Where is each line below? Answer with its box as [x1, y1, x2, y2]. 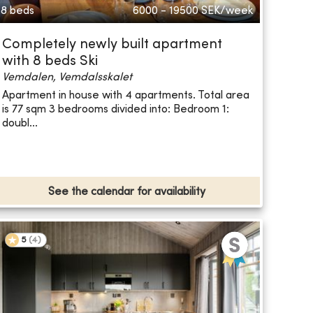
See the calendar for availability [48, 187, 205, 198]
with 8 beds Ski [1, 55, 98, 69]
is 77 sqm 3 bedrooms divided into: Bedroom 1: [1, 103, 229, 115]
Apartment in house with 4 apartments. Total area [1, 89, 249, 101]
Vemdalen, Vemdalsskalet [1, 72, 132, 84]
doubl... [1, 117, 38, 129]
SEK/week [201, 6, 253, 17]
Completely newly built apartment [1, 38, 222, 52]
